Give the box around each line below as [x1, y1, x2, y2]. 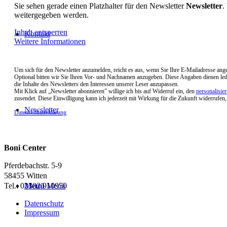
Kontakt [24, 29, 50, 38]
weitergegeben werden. [14, 11, 89, 20]
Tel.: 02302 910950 [4, 181, 67, 191]
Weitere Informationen [14, 37, 86, 46]
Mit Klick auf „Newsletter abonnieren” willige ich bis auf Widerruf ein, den [14, 88, 196, 95]
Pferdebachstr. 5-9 [4, 161, 62, 170]
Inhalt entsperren [14, 28, 67, 37]
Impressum [24, 208, 59, 217]
